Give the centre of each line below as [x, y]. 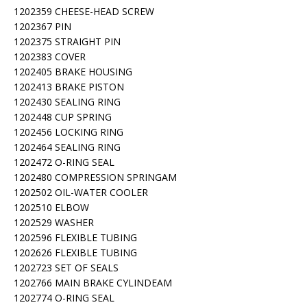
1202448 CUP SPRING [63, 117]
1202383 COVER [50, 57]
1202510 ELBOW [51, 207]
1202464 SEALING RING [67, 147]
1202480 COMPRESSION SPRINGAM [95, 177]
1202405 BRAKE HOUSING [73, 72]
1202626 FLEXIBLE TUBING [75, 253]
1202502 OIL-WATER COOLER [81, 192]
